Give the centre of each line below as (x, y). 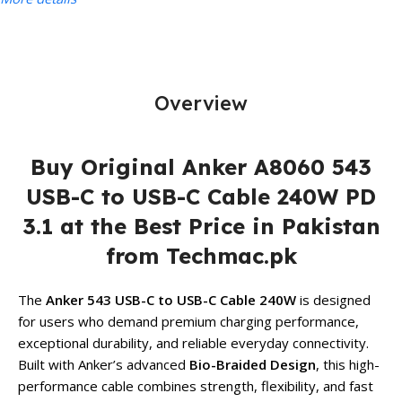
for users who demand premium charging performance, (188, 322)
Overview (201, 104)
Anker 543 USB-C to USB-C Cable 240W (171, 300)
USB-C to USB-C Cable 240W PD (201, 197)
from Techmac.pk (201, 256)
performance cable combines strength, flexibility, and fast (196, 386)
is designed (333, 300)
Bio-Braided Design (253, 365)
